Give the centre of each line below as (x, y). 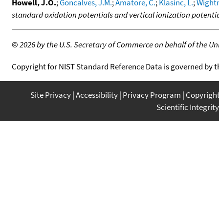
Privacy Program (152, 95)
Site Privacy (51, 95)
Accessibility (97, 95)
